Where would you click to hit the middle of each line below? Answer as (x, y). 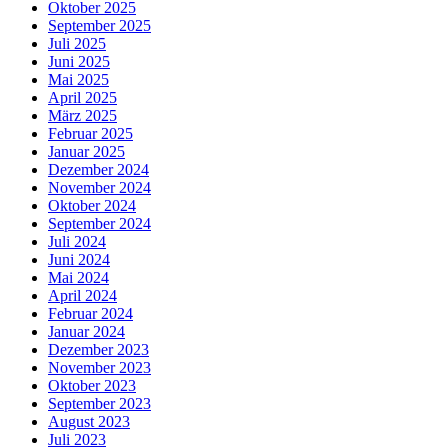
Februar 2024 (90, 313)
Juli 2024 (77, 241)
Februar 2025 (90, 133)
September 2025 (99, 25)
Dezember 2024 (98, 169)
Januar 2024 (86, 331)
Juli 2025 (77, 43)
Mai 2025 (78, 79)
